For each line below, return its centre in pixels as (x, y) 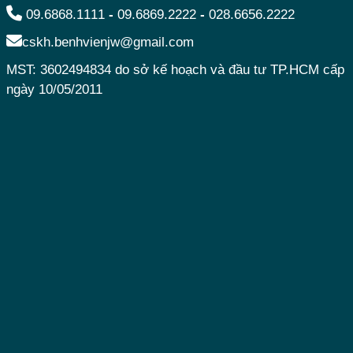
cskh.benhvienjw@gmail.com (108, 42)
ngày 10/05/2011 (54, 89)
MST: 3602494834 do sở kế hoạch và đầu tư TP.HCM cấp (175, 69)
